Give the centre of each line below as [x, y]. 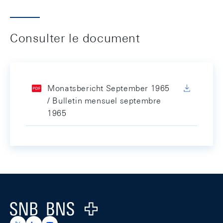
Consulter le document [75, 38]
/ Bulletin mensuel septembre [104, 101]
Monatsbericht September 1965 [109, 88]
